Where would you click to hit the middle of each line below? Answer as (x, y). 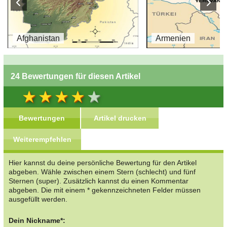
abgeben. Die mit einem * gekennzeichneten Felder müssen (105, 190)
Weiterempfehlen (42, 140)
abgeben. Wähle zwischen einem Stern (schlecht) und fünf (102, 172)
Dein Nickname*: (37, 221)
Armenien (173, 39)
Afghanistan (38, 39)
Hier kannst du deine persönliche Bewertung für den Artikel (103, 163)
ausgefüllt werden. (38, 199)
